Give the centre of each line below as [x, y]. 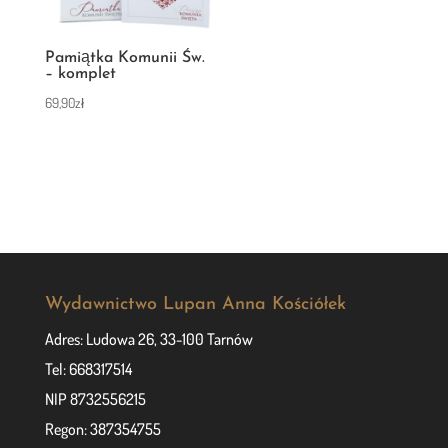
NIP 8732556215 [95, 399]
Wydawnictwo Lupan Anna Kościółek [195, 305]
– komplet [80, 73]
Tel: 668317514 [88, 369]
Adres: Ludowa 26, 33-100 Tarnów [148, 339]
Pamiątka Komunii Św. [124, 57]
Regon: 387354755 [102, 429]
